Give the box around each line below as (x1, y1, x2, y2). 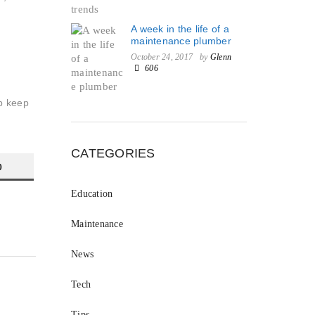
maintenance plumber (131, 35, 231, 46)
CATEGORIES (71, 146, 155, 160)
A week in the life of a (131, 23, 229, 34)
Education (71, 188, 113, 199)
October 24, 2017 (131, 52, 193, 62)
